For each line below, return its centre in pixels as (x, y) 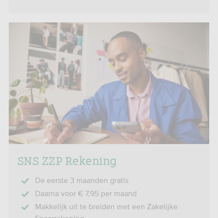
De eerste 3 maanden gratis (82, 180)
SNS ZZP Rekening (67, 160)
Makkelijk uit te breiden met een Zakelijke (106, 206)
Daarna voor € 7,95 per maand (86, 193)
